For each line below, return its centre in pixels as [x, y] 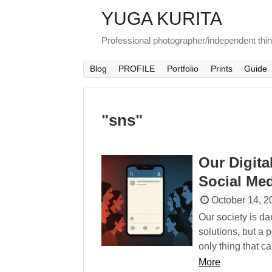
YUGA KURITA [162, 19]
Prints [221, 69]
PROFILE [137, 69]
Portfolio [182, 69]
